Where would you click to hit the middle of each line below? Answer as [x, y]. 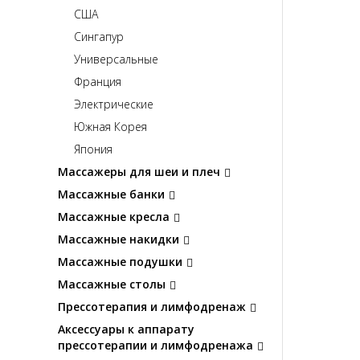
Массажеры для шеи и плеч [139, 172]
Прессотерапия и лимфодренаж [152, 307]
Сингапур [99, 37]
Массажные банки [111, 194]
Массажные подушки [120, 262]
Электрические [114, 104]
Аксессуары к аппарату [126, 329]
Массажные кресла [114, 217]
